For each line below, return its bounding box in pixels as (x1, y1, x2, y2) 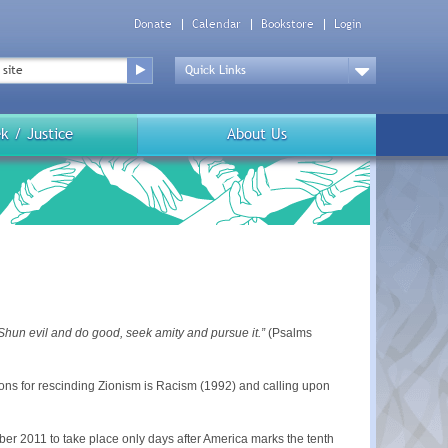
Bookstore (261, 17, 314, 32)
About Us (226, 125, 287, 143)
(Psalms (265, 326, 312, 341)
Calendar (192, 17, 241, 32)
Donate (134, 17, 172, 32)
